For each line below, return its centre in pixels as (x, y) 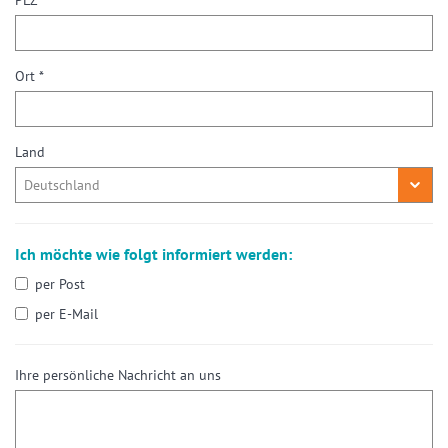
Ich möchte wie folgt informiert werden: (153, 254)
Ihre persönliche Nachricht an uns (118, 375)
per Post (60, 284)
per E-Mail (66, 314)
